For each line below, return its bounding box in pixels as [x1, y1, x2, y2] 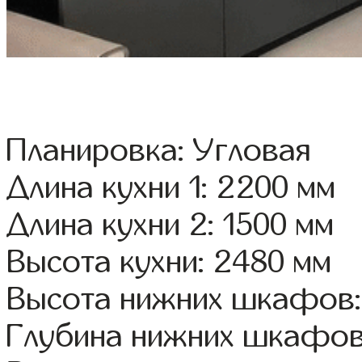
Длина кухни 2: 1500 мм [6, 208, 335, 242]
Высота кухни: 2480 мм [6, 245, 332, 280]
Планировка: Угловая [6, 133, 311, 168]
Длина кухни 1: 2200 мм [6, 170, 336, 205]
